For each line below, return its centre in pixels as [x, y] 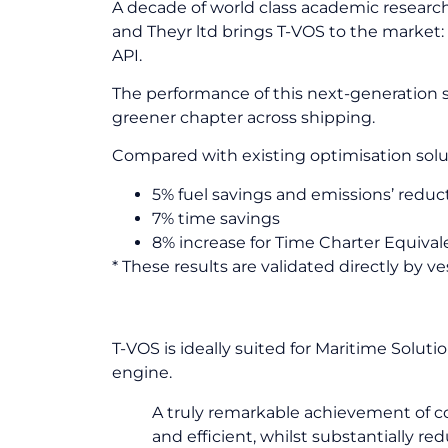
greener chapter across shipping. [243, 117]
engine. [142, 373]
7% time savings [216, 218]
